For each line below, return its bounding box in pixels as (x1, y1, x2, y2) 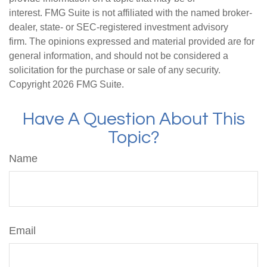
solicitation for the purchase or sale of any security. (9, 65, 221, 75)
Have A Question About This (22, 110, 245, 128)
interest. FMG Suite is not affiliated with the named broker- (9, 8, 252, 18)
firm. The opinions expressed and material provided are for (9, 36, 254, 46)
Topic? (107, 128, 160, 147)
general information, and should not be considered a (9, 51, 228, 61)
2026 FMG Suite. (52, 79, 124, 89)
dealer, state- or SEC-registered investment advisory (9, 22, 228, 32)
